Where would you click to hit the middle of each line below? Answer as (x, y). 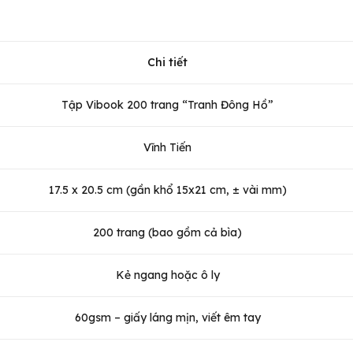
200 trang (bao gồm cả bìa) (167, 232)
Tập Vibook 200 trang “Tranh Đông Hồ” (167, 104)
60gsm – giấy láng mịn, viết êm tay (167, 317)
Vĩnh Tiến (167, 147)
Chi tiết (167, 62)
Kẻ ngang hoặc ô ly (167, 275)
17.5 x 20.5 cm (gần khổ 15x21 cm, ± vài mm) (167, 190)
